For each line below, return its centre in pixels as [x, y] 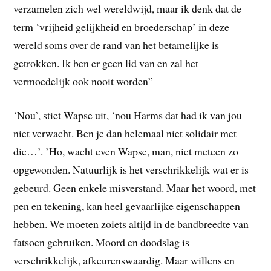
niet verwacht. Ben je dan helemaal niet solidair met [125, 133]
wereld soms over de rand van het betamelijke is [116, 44]
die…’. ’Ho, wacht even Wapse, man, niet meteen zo [126, 152]
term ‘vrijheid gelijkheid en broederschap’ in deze [122, 26]
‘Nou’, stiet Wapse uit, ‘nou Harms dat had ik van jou [128, 115]
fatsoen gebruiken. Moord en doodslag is [102, 242]
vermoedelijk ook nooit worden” [83, 81]
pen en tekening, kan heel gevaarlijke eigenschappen [127, 206]
